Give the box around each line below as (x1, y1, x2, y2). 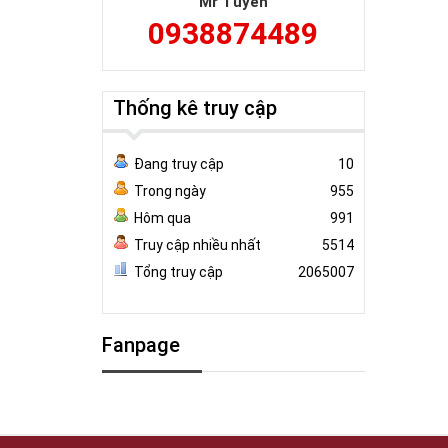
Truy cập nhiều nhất (134, 237, 261, 253)
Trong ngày (134, 183, 206, 199)
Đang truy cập (134, 156, 224, 172)
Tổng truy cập (134, 264, 223, 280)
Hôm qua (134, 210, 191, 226)
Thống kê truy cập (113, 96, 277, 120)
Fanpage (102, 333, 180, 357)
